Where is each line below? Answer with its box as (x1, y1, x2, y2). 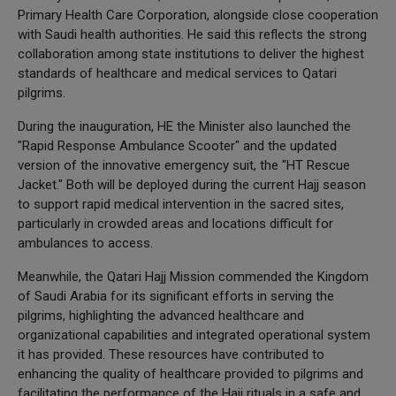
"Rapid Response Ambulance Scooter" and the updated (18, 137, 337, 154)
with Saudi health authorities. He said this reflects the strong (18, 26, 367, 42)
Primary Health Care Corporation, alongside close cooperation (18, 6, 378, 23)
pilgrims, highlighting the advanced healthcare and (18, 307, 304, 324)
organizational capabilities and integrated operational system (18, 326, 370, 343)
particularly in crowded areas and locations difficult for (18, 215, 333, 232)
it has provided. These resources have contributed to (18, 346, 324, 362)
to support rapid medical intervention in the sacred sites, (18, 195, 344, 212)
